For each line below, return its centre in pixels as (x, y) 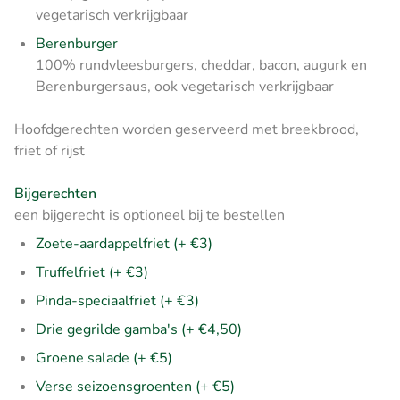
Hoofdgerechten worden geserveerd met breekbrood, (187, 129)
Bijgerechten (55, 193)
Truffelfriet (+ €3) (92, 272)
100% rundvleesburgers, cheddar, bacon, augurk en (201, 65)
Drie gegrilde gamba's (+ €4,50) (139, 329)
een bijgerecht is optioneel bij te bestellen (150, 215)
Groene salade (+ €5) (104, 358)
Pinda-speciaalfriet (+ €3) (117, 300)
